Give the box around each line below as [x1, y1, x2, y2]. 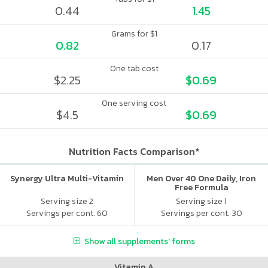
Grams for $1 [111, 28, 157, 40]
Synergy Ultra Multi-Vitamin [10, 172, 124, 185]
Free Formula [174, 181, 229, 194]
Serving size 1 [176, 194, 227, 208]
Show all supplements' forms [84, 234, 195, 248]
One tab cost [109, 62, 159, 75]
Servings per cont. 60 [26, 206, 108, 220]
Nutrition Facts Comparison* [68, 144, 200, 159]
